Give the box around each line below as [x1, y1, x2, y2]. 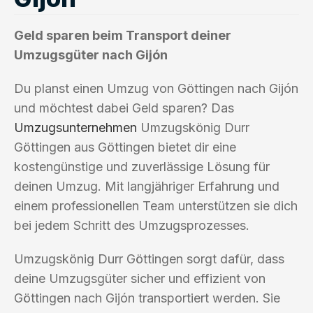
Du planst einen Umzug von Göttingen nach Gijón [14, 80, 298, 96]
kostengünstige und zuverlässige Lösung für [14, 159, 270, 174]
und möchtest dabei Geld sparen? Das [14, 100, 234, 115]
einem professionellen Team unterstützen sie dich [14, 198, 298, 213]
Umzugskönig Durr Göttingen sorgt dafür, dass [14, 251, 284, 266]
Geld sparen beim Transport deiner [14, 27, 231, 43]
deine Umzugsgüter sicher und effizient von [14, 270, 265, 286]
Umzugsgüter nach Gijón [14, 47, 168, 62]
